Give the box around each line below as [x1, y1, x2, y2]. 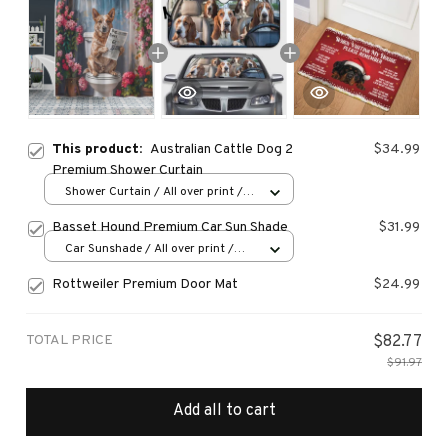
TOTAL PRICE [26, 331, 113, 349]
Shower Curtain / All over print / [65, 184, 243, 201]
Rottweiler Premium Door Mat [52, 275, 238, 293]
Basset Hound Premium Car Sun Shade [52, 218, 288, 236]
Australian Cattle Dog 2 [150, 140, 293, 158]
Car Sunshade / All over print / [65, 241, 234, 258]
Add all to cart [172, 401, 276, 422]
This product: [52, 140, 150, 158]
